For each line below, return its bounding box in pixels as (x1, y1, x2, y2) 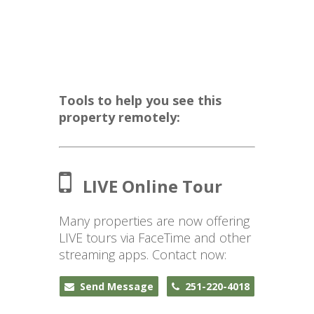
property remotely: (59, 109, 180, 125)
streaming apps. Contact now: (59, 246, 226, 263)
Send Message (74, 280, 153, 293)
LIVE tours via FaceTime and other (59, 229, 251, 246)
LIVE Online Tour (83, 175, 222, 198)
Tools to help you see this (59, 92, 221, 109)
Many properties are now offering (59, 212, 250, 229)
